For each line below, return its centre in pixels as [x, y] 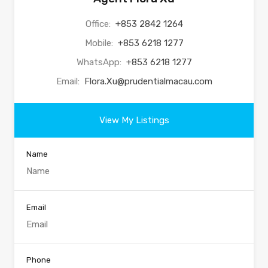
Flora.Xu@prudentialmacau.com [148, 82]
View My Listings [134, 121]
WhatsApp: [100, 63]
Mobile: [100, 43]
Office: [99, 24]
